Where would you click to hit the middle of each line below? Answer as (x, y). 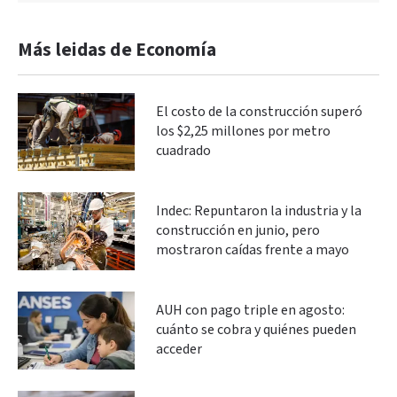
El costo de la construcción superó (259, 112)
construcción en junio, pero (238, 230)
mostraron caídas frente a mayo (253, 250)
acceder (179, 349)
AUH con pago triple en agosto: (250, 310)
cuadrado (183, 151)
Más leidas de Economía (117, 50)
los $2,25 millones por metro (243, 131)
